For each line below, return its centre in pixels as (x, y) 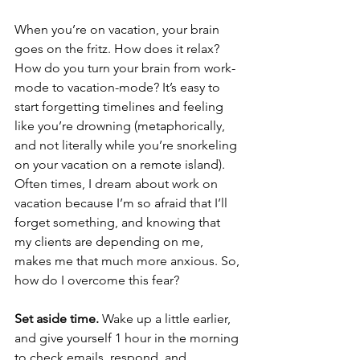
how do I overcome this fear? (97, 280)
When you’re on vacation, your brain (119, 30)
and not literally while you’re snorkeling (127, 145)
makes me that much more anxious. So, (129, 261)
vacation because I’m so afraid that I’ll (123, 203)
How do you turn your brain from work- (125, 68)
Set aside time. (57, 319)
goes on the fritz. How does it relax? (119, 49)
